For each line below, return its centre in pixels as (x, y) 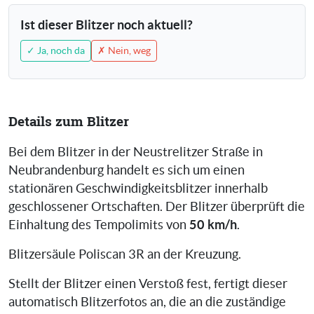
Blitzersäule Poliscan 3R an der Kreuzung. (125, 255)
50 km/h (213, 225)
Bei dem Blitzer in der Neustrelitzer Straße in (136, 152)
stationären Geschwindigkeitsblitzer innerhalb (138, 189)
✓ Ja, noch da (56, 51)
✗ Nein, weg (124, 51)
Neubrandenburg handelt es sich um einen (127, 171)
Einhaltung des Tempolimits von (99, 225)
